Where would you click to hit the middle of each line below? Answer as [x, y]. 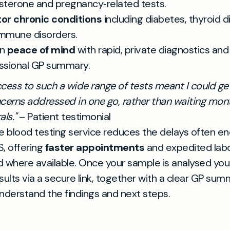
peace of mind [41, 50]
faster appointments [94, 147]
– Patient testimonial [64, 117]
